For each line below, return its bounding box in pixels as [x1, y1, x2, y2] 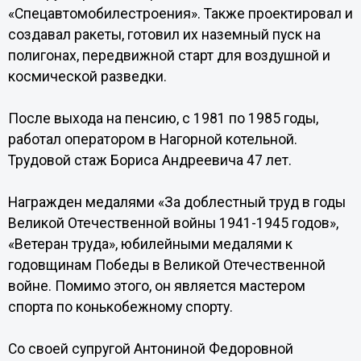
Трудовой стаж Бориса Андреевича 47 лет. [7, 152, 292, 168]
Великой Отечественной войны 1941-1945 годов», [7, 215, 338, 231]
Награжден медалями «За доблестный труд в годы [7, 194, 346, 210]
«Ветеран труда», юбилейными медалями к [7, 236, 293, 252]
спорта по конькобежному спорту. [7, 299, 233, 315]
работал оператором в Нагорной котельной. [7, 131, 297, 147]
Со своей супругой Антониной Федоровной [7, 341, 293, 357]
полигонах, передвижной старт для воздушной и [7, 48, 330, 64]
